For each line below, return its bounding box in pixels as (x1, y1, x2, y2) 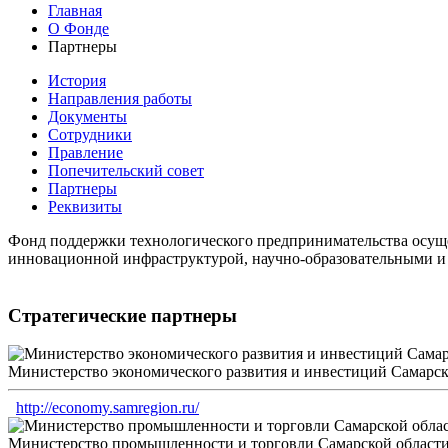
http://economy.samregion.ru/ (16, 399, 199, 417)
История (48, 71, 106, 89)
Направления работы (48, 89, 192, 107)
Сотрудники (48, 125, 132, 143)
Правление (48, 143, 123, 161)
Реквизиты (48, 197, 122, 215)
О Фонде (48, 19, 109, 37)
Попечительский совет (48, 161, 204, 179)
